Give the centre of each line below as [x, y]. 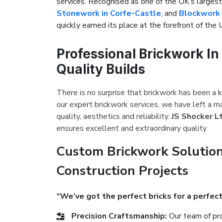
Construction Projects [122, 171]
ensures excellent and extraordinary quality [132, 128]
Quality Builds [101, 69]
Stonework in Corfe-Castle [109, 13]
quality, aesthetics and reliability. [114, 116]
